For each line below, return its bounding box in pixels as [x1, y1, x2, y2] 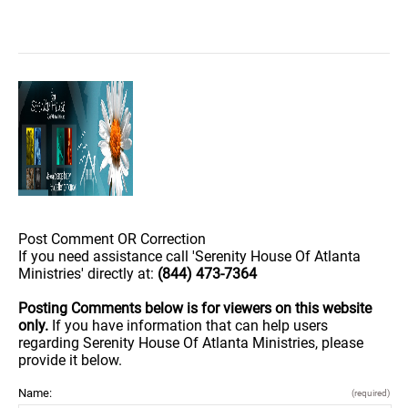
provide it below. [18, 351, 122, 369]
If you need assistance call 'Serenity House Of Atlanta [18, 247, 361, 265]
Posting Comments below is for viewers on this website [18, 299, 372, 317]
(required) [352, 387, 390, 398]
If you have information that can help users [52, 316, 328, 334]
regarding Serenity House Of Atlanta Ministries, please [18, 333, 363, 352]
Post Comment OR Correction [18, 229, 206, 248]
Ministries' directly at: [18, 264, 158, 282]
